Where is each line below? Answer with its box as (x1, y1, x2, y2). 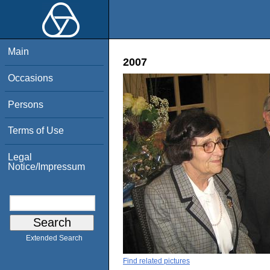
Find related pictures (123, 256, 190, 265)
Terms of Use (8, 125, 64, 136)
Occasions (8, 72, 54, 83)
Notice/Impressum (8, 161, 86, 172)
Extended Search (26, 234, 83, 243)
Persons (8, 99, 44, 110)
